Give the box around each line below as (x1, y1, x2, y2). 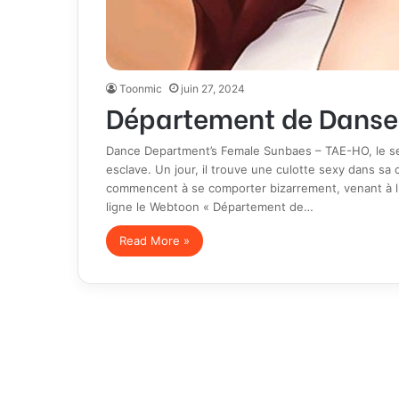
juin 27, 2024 (180, 81, 245, 95)
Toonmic (118, 81, 162, 95)
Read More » (118, 232, 190, 248)
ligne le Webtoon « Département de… (105, 199, 313, 214)
